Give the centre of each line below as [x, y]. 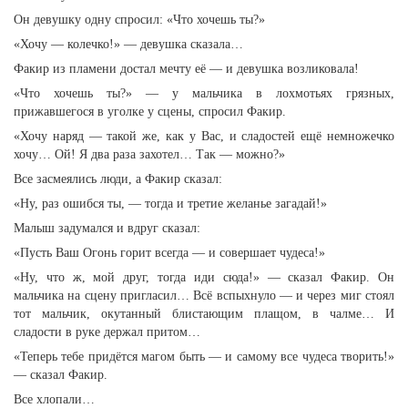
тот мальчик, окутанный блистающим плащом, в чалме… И [204, 314]
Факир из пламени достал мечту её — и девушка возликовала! [186, 69]
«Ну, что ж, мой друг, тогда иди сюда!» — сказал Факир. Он [204, 277]
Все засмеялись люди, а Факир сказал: [118, 179]
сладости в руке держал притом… [107, 332]
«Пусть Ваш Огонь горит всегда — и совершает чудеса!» [169, 253]
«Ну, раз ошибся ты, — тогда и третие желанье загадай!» [170, 204]
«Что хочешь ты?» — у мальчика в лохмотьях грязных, [204, 93]
